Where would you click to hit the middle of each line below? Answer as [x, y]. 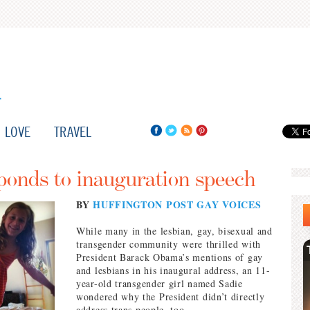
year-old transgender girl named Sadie [159, 283]
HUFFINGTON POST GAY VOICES [177, 204]
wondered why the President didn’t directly [171, 297]
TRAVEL [73, 132]
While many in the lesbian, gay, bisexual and [174, 231]
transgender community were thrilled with [168, 244]
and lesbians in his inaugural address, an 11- [173, 270]
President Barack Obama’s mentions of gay [170, 257]
